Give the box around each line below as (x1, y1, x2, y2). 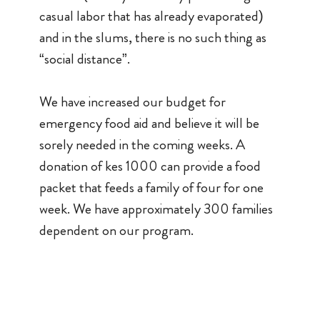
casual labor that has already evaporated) (39, 6, 264, 26)
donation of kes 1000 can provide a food (39, 156, 261, 176)
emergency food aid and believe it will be (39, 113, 259, 134)
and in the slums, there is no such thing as (39, 27, 266, 48)
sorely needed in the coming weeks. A (39, 134, 245, 155)
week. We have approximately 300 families (39, 199, 273, 219)
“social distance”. (39, 49, 133, 69)
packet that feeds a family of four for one (39, 177, 264, 198)
